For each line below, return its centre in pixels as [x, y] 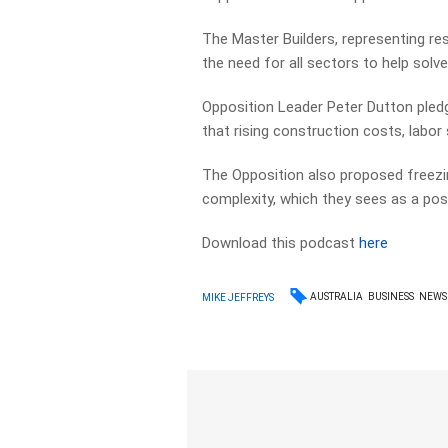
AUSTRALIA [337, 296]
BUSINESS [391, 296]
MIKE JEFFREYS [238, 297]
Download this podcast [281, 243]
